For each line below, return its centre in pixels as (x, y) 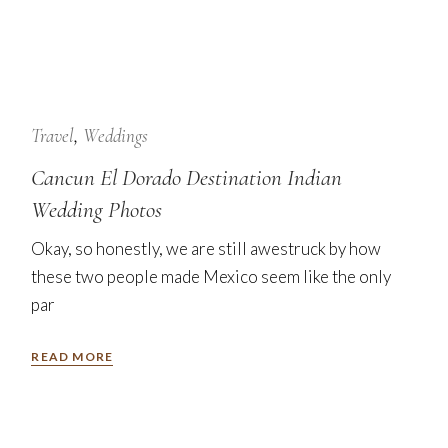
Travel (53, 136)
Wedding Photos (97, 210)
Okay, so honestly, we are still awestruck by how (206, 249)
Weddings (116, 136)
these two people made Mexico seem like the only (211, 277)
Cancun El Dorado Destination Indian (187, 178)
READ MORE (72, 356)
